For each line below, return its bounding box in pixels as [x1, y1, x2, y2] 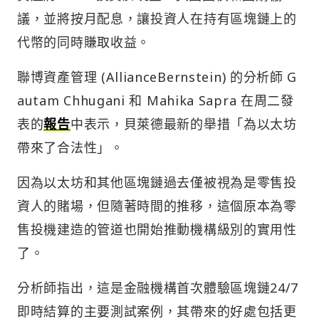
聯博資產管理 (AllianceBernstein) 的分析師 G [17, 68, 298, 85]
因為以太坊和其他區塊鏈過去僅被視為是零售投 [17, 173, 297, 191]
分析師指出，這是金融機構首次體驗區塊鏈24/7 [17, 278, 299, 296]
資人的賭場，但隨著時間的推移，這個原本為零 [17, 197, 297, 214]
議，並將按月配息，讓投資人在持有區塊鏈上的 [17, 9, 297, 27]
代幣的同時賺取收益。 [17, 33, 150, 51]
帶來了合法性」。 [17, 138, 124, 156]
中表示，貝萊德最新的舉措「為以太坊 [70, 115, 297, 132]
